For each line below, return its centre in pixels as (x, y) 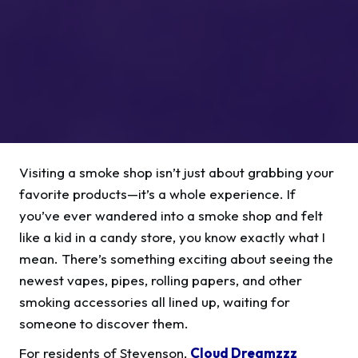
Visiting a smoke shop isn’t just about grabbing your (177, 172)
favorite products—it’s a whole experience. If (157, 193)
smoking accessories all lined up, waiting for (155, 301)
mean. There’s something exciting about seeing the (176, 258)
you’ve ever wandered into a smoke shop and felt (171, 215)
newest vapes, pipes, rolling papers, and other (161, 280)
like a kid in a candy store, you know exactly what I (172, 237)
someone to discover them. (104, 323)
